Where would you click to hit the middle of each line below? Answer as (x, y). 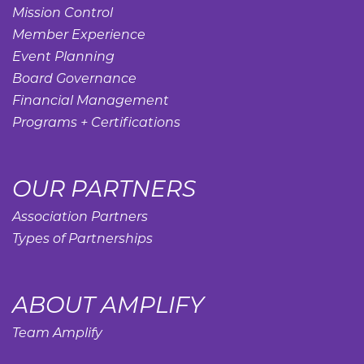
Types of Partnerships (82, 238)
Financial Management (91, 100)
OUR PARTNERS (104, 188)
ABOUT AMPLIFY (108, 304)
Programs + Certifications (96, 122)
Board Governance (74, 78)
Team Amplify (57, 332)
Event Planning (63, 56)
